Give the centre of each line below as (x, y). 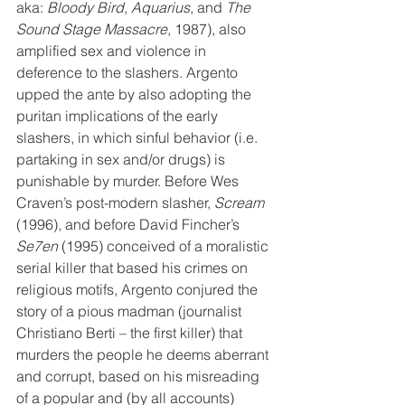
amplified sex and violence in (113, 51)
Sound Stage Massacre (92, 29)
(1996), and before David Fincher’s (130, 224)
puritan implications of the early (119, 116)
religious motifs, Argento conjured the (139, 289)
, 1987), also (208, 29)
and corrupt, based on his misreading (140, 376)
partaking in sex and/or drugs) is (122, 159)
